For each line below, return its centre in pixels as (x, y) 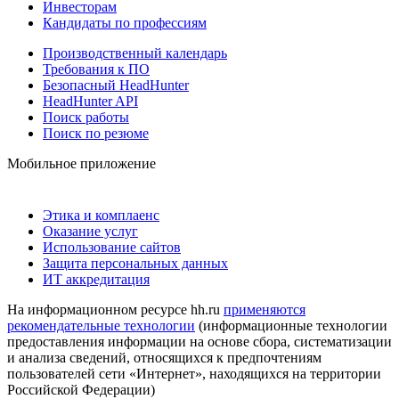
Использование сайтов (112, 247)
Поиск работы (86, 117)
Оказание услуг (90, 231)
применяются (265, 309)
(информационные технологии (291, 325)
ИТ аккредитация (96, 279)
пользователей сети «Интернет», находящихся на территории (194, 373)
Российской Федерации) (81, 389)
